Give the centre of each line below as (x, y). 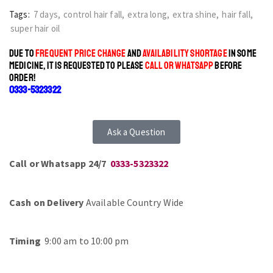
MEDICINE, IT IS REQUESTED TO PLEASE (77, 66)
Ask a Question (136, 132)
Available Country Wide (134, 202)
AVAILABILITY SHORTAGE (185, 54)
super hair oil (35, 29)
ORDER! (22, 78)
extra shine (195, 15)
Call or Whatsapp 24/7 (58, 164)
